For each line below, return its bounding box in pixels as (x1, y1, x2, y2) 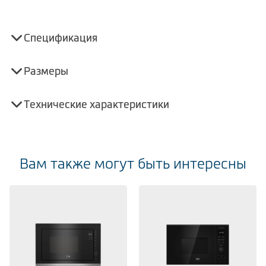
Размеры (24, 65, 68, 77)
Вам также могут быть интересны (20, 156, 246, 172)
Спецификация (24, 31, 97, 44)
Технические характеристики (24, 98, 169, 110)
